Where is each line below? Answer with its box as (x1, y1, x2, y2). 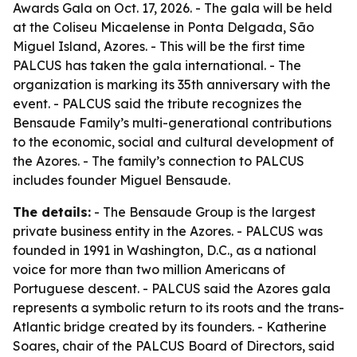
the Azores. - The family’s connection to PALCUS (13, 153, 304, 169)
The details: (13, 204, 91, 220)
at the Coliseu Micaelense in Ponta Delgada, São (13, 19, 314, 35)
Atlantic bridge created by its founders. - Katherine (13, 319, 327, 335)
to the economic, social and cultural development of (13, 134, 334, 150)
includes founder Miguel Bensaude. (13, 172, 230, 188)
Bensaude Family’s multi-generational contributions (13, 115, 331, 131)
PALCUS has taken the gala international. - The (13, 57, 301, 73)
